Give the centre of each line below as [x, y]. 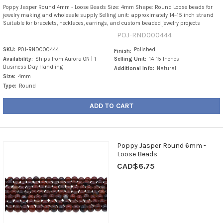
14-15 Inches [164, 59]
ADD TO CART [111, 106]
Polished [145, 50]
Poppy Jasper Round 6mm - [161, 145]
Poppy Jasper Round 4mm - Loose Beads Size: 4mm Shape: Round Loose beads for [108, 7]
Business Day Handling [33, 67]
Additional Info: [134, 68]
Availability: [18, 59]
